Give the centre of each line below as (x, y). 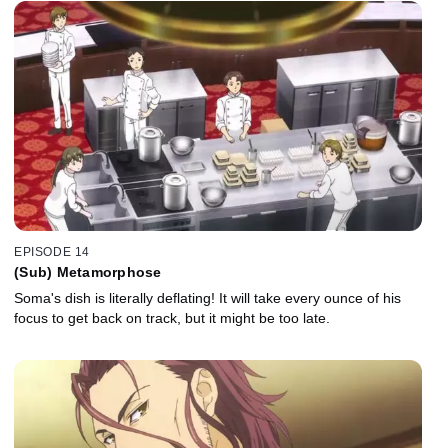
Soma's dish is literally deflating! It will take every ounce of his (207, 298)
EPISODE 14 (52, 252)
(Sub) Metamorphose (88, 272)
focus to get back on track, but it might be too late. (172, 318)
